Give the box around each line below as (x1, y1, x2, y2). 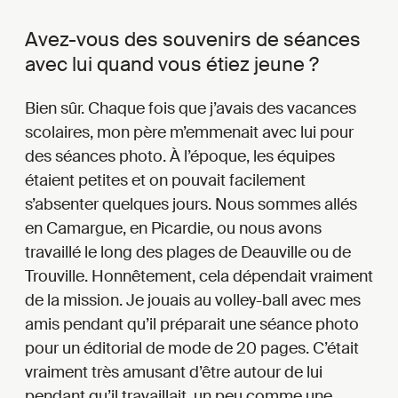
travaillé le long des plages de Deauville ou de (25, 241, 351, 263)
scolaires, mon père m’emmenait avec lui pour (25, 121, 354, 143)
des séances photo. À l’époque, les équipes (25, 145, 335, 167)
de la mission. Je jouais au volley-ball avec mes (25, 289, 361, 311)
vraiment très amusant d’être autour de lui (25, 361, 322, 383)
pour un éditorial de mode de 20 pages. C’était (25, 337, 359, 359)
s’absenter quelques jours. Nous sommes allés (25, 193, 357, 215)
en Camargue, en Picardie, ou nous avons (25, 217, 322, 239)
